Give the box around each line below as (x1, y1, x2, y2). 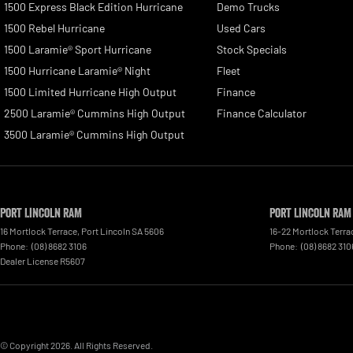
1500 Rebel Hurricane (4, 20, 105, 35)
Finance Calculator (216, 106, 307, 120)
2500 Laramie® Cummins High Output (4, 106, 185, 120)
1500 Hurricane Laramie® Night (4, 63, 150, 77)
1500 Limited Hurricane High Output (4, 84, 176, 98)
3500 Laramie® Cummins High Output (4, 127, 184, 141)
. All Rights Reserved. (70, 339, 153, 351)
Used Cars (216, 20, 266, 35)
